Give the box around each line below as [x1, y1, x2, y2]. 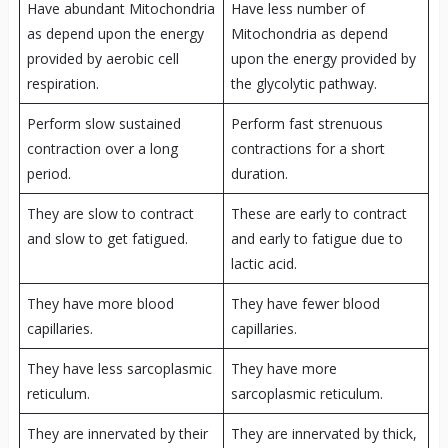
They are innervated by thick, [230, 423, 417, 443]
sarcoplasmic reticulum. [230, 383, 383, 403]
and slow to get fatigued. [26, 228, 188, 248]
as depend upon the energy [26, 23, 204, 43]
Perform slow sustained [26, 113, 181, 133]
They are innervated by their [26, 423, 208, 443]
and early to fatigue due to [230, 228, 403, 248]
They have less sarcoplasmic [26, 358, 212, 378]
